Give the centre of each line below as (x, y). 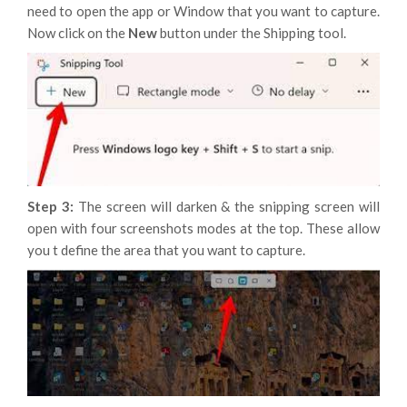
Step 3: (53, 207)
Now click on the (78, 33)
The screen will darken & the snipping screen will (229, 207)
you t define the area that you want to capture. (166, 250)
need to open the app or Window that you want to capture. (203, 11)
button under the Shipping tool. (253, 33)
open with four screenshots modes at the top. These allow (203, 228)
